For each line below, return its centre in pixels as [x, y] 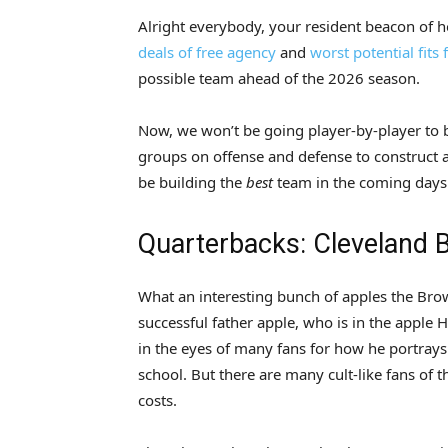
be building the [192, 181]
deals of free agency [207, 51]
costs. [157, 399]
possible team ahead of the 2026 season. [279, 77]
